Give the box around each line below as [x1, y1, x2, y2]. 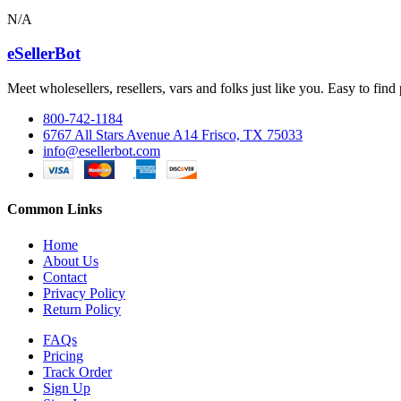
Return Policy [43, 301, 121, 317]
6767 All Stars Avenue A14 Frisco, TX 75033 [43, 126, 303, 142]
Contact [43, 269, 87, 285]
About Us [43, 252, 98, 269]
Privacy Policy [43, 285, 125, 301]
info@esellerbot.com [43, 142, 160, 158]
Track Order [43, 363, 112, 380]
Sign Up [43, 380, 90, 396]
